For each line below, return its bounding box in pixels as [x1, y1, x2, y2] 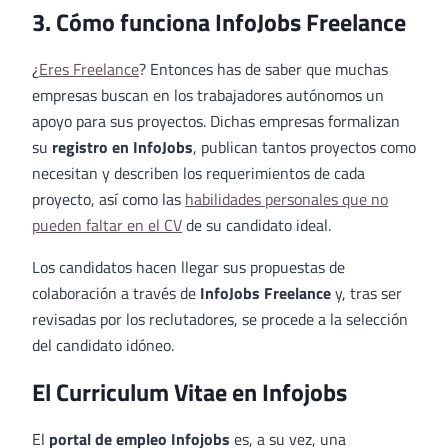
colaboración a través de [32, 281, 200, 306]
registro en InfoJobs [52, 135, 193, 160]
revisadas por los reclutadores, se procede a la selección [32, 307, 408, 332]
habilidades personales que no [185, 187, 388, 212]
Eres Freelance [39, 57, 139, 82]
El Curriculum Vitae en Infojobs [32, 374, 347, 411]
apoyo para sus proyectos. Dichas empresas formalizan [32, 109, 400, 134]
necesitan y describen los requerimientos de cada [32, 161, 365, 186]
